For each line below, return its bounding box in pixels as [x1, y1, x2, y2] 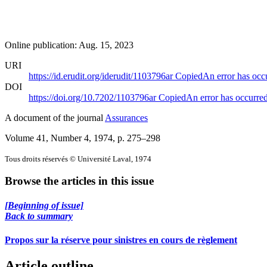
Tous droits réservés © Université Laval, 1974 [5, 154, 151, 163]
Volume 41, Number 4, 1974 [5, 132, 113, 143]
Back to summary [5, 211, 73, 222]
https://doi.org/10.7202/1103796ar [29, 92, 159, 103]
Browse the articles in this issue [5, 175, 154, 188]
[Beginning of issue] [5, 200, 83, 211]
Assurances [105, 112, 148, 123]
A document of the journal [5, 112, 105, 123]
